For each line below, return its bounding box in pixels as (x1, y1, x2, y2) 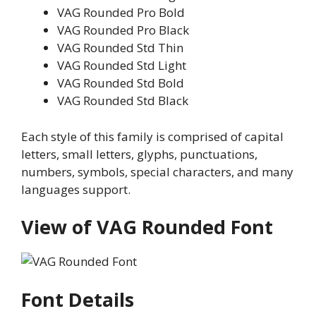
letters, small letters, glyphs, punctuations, (21, 145, 257, 162)
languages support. (21, 181, 130, 197)
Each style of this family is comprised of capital (21, 128, 284, 145)
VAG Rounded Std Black (57, 92, 188, 109)
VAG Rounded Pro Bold (57, 4, 185, 20)
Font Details (21, 286, 134, 312)
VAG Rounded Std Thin (57, 39, 183, 56)
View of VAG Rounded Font (21, 214, 273, 240)
